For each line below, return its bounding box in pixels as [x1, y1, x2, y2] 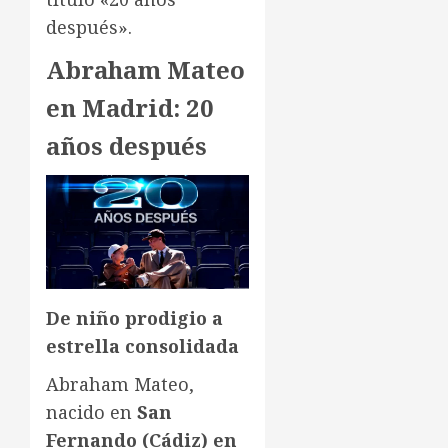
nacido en [46, 400, 137, 425]
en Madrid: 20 [46, 90, 214, 124]
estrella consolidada [46, 334, 239, 359]
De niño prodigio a [46, 306, 223, 331]
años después [46, 128, 207, 162]
